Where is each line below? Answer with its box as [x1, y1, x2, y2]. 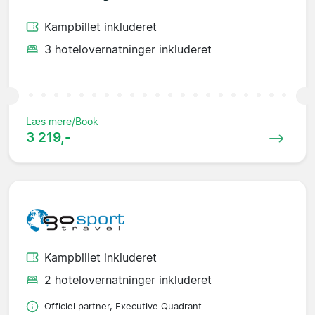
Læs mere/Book [26, 115, 98, 127]
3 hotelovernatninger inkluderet [44, 41, 212, 56]
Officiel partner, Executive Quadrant [44, 301, 202, 312]
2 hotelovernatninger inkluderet [44, 273, 212, 288]
